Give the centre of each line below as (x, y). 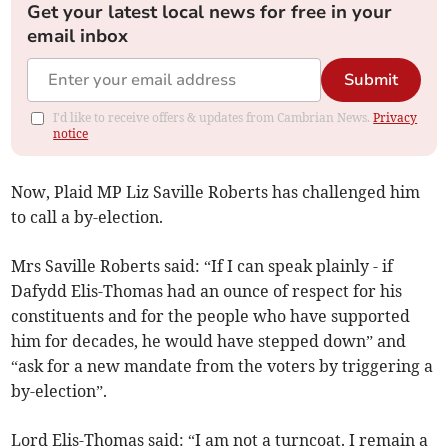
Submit (370, 80)
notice (71, 134)
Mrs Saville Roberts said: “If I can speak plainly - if (202, 266)
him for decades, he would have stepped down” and (209, 341)
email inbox (78, 36)
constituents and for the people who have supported (211, 316)
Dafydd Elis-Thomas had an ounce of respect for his (207, 291)
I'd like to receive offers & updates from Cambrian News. (213, 118)
